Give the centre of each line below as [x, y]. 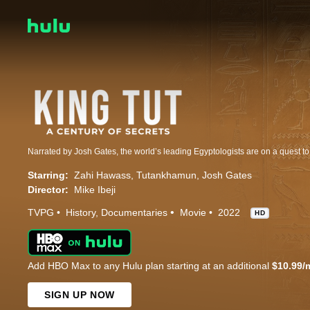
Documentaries [134, 213]
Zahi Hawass [102, 175]
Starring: [48, 175]
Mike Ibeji [95, 190]
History [81, 213]
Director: [48, 190]
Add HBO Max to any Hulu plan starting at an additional [150, 266]
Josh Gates [227, 175]
